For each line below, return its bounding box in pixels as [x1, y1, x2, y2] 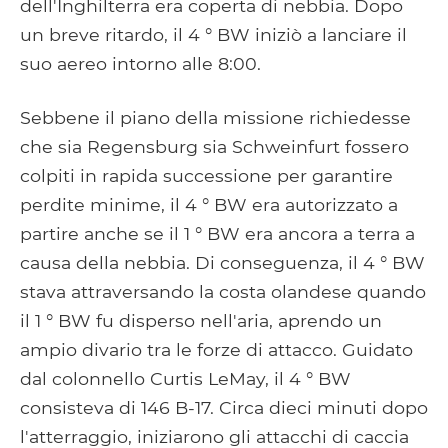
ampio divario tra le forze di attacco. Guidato [20, 338, 413, 360]
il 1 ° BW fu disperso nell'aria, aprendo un [20, 309, 382, 331]
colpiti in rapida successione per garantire [20, 164, 393, 186]
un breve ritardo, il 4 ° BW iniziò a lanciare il [20, 23, 407, 45]
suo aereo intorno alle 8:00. [20, 52, 261, 74]
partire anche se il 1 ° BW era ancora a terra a [20, 222, 415, 244]
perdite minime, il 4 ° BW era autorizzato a [20, 193, 398, 215]
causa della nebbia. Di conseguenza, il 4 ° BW [20, 251, 425, 273]
